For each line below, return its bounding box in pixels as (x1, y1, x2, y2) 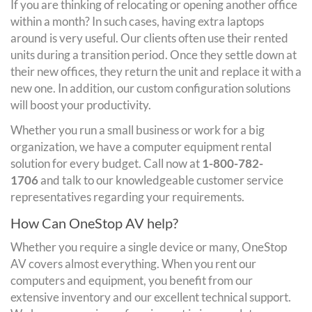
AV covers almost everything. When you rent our (10, 256, 256, 271)
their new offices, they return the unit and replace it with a (10, 63, 302, 79)
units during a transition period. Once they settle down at (10, 47, 297, 62)
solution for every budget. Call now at (10, 155, 202, 171)
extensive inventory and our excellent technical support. (10, 289, 291, 304)
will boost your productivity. (10, 97, 151, 112)
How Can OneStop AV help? (10, 214, 178, 231)
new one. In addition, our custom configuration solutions (10, 80, 290, 95)
